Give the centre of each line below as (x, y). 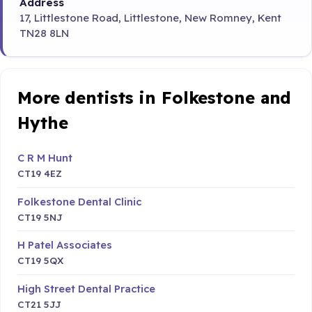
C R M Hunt (45, 157)
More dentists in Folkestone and (155, 97)
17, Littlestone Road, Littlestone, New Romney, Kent (150, 17)
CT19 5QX (40, 260)
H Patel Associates (65, 245)
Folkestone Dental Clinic (79, 201)
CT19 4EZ (40, 173)
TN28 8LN (44, 33)
